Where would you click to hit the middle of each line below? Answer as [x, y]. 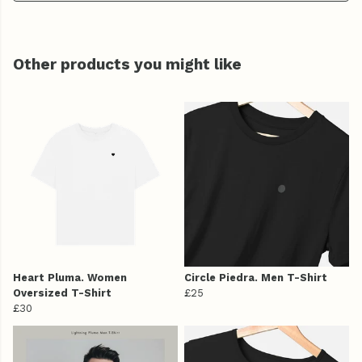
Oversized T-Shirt [62, 293]
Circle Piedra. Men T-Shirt [256, 278]
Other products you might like [127, 65]
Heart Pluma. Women [70, 278]
